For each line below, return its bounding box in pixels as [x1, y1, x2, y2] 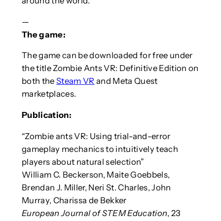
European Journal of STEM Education [21, 208, 168, 218]
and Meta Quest [94, 76, 158, 86]
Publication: [21, 110, 72, 120]
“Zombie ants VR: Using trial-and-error [21, 131, 171, 141]
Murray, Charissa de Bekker [21, 195, 127, 205]
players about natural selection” [21, 156, 145, 167]
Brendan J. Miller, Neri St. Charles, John [21, 182, 171, 192]
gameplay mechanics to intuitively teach [21, 144, 178, 154]
